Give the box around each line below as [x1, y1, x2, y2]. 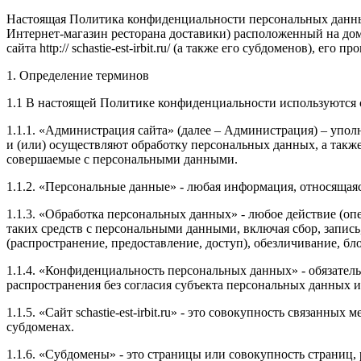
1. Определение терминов [6, 68, 149, 82]
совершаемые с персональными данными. [6, 151, 238, 166]
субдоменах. [6, 319, 74, 334]
